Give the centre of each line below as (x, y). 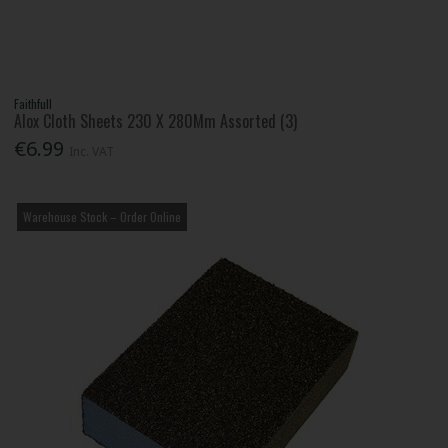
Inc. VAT (92, 152)
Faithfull (33, 103)
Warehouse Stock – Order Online (102, 217)
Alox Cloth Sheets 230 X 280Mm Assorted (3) (156, 121)
